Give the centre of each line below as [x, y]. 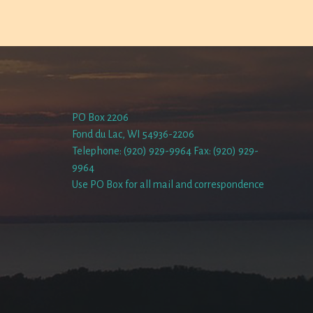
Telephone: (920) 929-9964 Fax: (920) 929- [166, 151]
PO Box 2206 [101, 117]
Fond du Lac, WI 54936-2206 [133, 134]
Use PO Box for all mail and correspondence [168, 184]
